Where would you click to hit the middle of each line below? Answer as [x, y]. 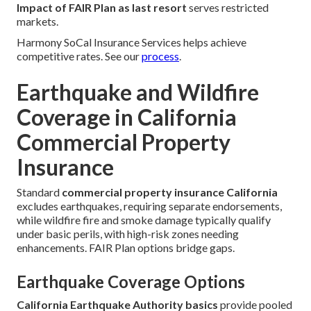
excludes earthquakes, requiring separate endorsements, [149, 205]
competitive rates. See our [79, 56]
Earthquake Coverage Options [131, 281]
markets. [37, 21]
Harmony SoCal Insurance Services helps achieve [132, 42]
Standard [39, 192]
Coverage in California [127, 117]
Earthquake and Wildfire [138, 92]
